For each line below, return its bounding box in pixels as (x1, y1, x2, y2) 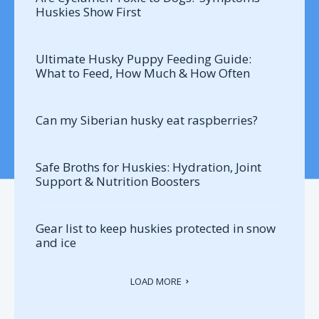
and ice (36, 234, 76, 251)
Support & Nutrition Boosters (36, 173, 200, 190)
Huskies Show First (36, 4, 141, 21)
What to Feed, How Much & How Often (36, 65, 250, 82)
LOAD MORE (130, 275, 182, 288)
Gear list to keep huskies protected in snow (36, 220, 276, 237)
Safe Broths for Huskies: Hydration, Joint (36, 159, 261, 176)
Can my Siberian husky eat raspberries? (36, 112, 258, 129)
